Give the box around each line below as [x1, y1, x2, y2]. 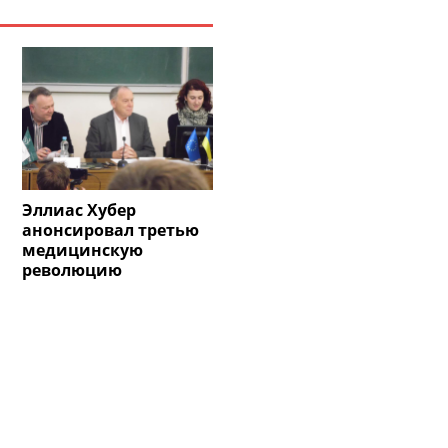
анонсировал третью [22, 219, 200, 242]
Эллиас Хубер [22, 199, 137, 222]
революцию [22, 259, 123, 282]
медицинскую [22, 239, 144, 262]
